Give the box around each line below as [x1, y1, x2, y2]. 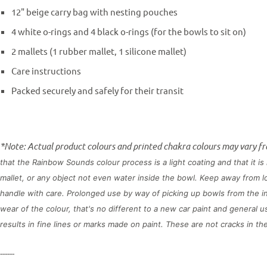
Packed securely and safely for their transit [11, 85, 184, 96]
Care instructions [11, 65, 81, 76]
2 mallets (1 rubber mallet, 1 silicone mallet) [11, 45, 187, 57]
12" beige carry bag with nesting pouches [11, 6, 178, 17]
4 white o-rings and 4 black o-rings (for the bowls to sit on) [11, 26, 246, 37]
